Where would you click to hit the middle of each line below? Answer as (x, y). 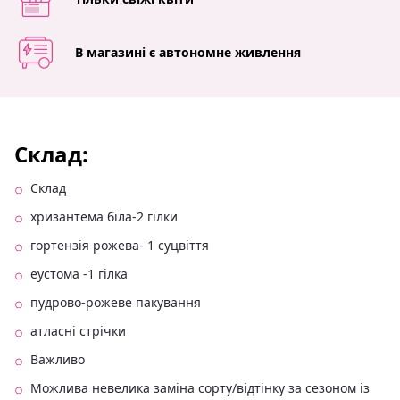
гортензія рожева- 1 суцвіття (120, 246)
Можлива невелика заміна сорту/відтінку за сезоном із (200, 388)
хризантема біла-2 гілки (104, 217)
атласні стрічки (78, 331)
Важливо (58, 360)
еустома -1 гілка (79, 274)
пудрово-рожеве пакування (116, 303)
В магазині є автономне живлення (188, 53)
